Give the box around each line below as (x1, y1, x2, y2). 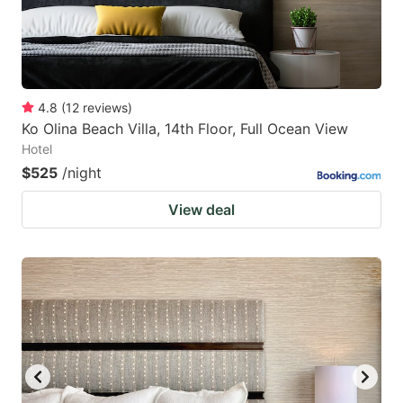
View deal (168, 200, 235, 219)
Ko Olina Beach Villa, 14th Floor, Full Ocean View (22, 119, 348, 138)
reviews (83, 99, 128, 115)
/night (62, 163, 102, 182)
